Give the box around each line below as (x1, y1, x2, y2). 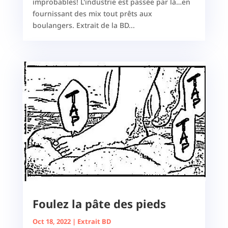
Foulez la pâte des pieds (32, 195, 166, 211)
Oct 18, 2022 (32, 216, 71, 226)
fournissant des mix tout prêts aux (32, 9, 152, 19)
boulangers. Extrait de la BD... (32, 20, 135, 31)
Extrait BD (77, 216, 111, 226)
